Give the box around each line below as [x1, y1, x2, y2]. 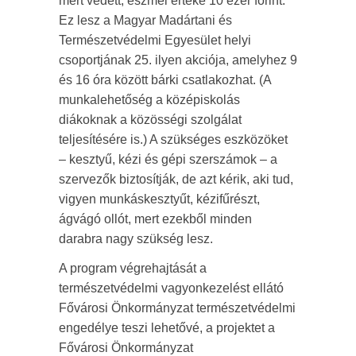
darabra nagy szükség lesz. [59, 232, 213, 246]
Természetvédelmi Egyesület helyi [59, 33, 251, 47]
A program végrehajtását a [59, 261, 207, 275]
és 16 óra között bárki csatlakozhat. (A [59, 73, 271, 87]
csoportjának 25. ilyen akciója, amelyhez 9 [59, 53, 297, 67]
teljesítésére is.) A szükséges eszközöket [59, 133, 288, 146]
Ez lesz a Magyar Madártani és [59, 14, 232, 27]
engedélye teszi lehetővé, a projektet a [59, 321, 275, 335]
